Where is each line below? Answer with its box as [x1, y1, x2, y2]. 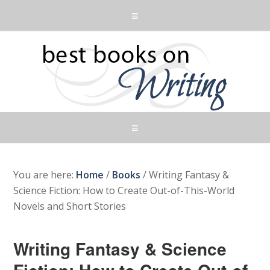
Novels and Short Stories [13, 199, 127, 213]
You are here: [13, 168, 77, 181]
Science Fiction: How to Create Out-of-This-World [13, 184, 235, 197]
